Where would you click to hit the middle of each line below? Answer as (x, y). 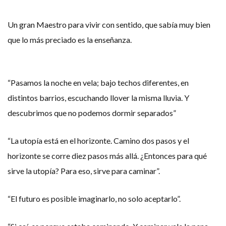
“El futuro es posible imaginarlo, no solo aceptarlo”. (94, 199)
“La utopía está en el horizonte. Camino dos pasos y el (98, 140)
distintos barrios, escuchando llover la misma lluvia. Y (98, 98)
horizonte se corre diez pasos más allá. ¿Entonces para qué (107, 156)
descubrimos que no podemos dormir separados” (92, 113)
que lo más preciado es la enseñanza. (70, 40)
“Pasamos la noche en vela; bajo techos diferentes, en (98, 82)
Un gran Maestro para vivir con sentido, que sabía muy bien (109, 24)
